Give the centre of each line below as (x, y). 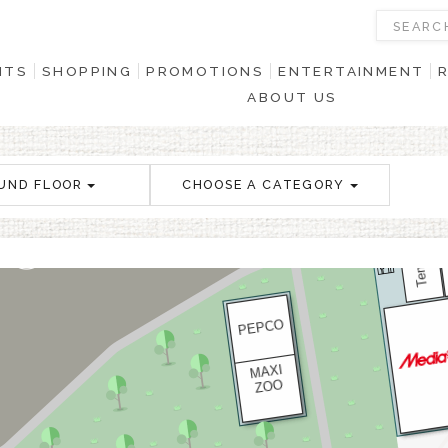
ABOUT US (292, 97)
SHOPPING (87, 71)
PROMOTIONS (205, 71)
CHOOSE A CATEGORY (263, 184)
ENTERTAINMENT (351, 71)
